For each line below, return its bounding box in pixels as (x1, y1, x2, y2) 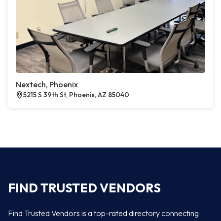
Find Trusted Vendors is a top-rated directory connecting (8, 208, 199, 218)
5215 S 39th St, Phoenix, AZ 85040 (23, 90, 129, 99)
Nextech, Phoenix (16, 79, 78, 89)
